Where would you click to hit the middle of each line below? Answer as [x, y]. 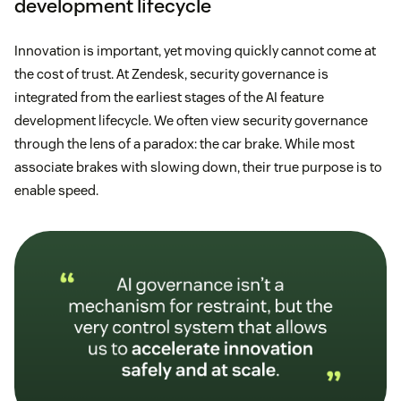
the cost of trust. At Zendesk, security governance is [171, 74]
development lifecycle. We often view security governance [191, 121]
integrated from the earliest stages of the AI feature [169, 98]
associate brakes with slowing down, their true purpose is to [198, 167]
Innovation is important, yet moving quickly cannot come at [195, 51]
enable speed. [56, 191]
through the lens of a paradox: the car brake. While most [184, 144]
